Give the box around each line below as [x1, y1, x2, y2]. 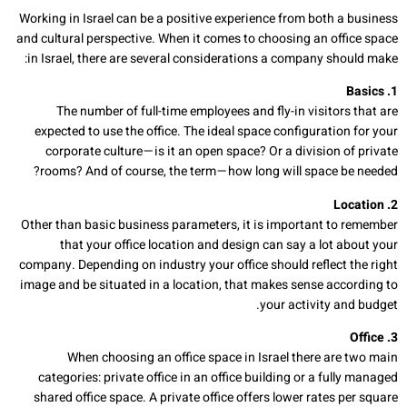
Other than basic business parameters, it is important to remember [21, 214, 398, 234]
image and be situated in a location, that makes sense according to [20, 274, 398, 294]
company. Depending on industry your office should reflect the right [19, 254, 398, 274]
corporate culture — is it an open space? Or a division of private [45, 142, 398, 162]
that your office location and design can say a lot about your [60, 234, 398, 254]
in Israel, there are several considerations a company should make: [27, 49, 398, 68]
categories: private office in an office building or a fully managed [38, 368, 398, 388]
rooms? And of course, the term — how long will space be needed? [40, 162, 398, 182]
